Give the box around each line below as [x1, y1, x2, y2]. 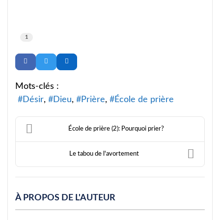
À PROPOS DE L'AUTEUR [15, 193, 115, 202]
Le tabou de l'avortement [69, 151, 139, 157]
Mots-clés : [15, 82, 59, 91]
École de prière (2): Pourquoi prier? [68, 126, 164, 132]
